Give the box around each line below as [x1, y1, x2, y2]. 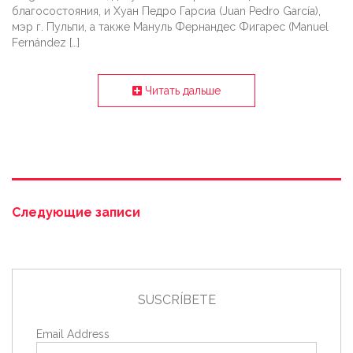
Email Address [36, 328, 110, 341]
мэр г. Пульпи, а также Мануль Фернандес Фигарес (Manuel [12, 20, 329, 34]
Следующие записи [12, 205, 140, 221]
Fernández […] [12, 36, 80, 50]
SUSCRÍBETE [137, 292, 216, 308]
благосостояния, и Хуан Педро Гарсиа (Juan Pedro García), [12, 5, 321, 18]
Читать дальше [142, 84, 221, 98]
